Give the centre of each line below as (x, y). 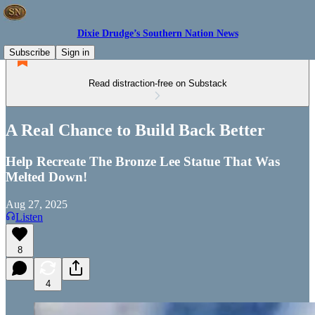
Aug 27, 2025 (37, 204)
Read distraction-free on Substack (157, 83)
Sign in (75, 52)
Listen (29, 217)
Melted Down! (46, 176)
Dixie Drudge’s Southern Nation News (157, 33)
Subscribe (30, 52)
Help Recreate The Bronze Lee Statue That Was (143, 161)
